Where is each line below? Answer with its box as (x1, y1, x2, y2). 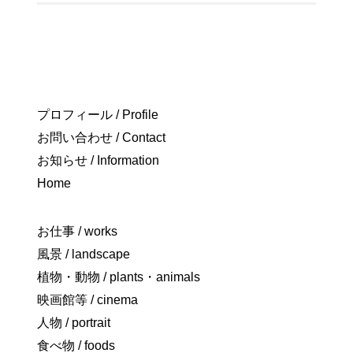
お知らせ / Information (37, 154, 159, 168)
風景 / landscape (37, 247, 130, 262)
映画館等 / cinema (37, 293, 138, 307)
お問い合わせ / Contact (37, 131, 165, 145)
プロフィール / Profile (37, 108, 158, 122)
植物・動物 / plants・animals (37, 270, 200, 284)
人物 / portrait (37, 316, 110, 330)
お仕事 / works (37, 225, 117, 239)
